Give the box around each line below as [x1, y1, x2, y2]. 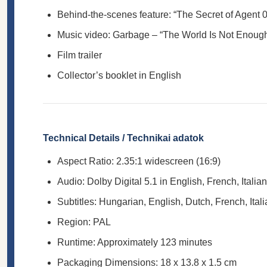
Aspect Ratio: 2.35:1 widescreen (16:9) [57, 156, 221, 166]
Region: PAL [57, 216, 111, 227]
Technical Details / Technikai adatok [43, 132, 204, 143]
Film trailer [57, 49, 102, 60]
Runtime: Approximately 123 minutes [57, 237, 212, 247]
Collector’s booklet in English [57, 70, 181, 80]
